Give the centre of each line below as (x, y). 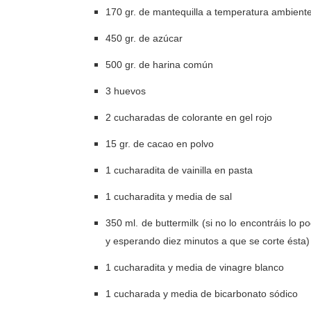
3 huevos (126, 91)
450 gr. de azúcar (144, 38)
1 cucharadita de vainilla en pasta (179, 170)
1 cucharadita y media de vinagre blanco (195, 267)
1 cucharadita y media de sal (169, 196)
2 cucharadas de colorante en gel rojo (189, 117)
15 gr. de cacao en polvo (160, 144)
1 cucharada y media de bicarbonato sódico (202, 294)
